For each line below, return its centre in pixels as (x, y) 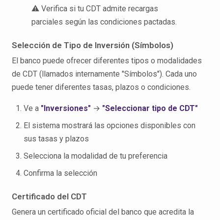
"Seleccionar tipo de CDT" (150, 108)
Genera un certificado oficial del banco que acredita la (103, 212)
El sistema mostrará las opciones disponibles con (110, 125)
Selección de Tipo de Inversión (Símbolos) (93, 45)
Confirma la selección (60, 173)
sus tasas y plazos (56, 139)
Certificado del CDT (49, 196)
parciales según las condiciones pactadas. (104, 22)
